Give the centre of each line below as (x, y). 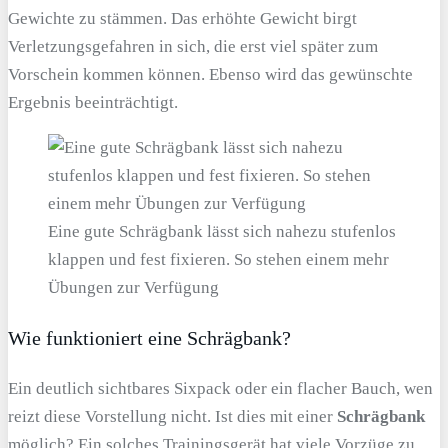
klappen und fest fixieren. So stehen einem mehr (218, 260)
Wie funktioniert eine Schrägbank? (149, 338)
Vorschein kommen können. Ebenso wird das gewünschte (210, 75)
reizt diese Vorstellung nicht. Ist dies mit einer (172, 417)
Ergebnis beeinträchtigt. (93, 103)
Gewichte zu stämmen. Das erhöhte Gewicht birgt (182, 19)
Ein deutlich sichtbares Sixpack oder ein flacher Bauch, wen (220, 389)
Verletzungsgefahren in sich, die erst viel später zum (193, 47)
